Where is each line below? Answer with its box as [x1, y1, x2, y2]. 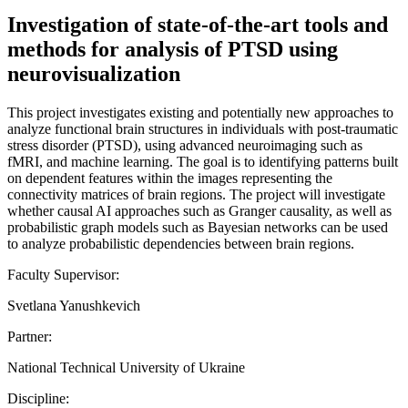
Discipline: [7, 390, 69, 406]
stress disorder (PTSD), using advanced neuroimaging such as [7, 137, 362, 153]
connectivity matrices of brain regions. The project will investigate [7, 186, 385, 202]
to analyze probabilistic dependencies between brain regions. [7, 235, 354, 251]
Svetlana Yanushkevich [7, 297, 140, 313]
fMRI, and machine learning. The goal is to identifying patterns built [7, 153, 398, 169]
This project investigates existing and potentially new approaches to [7, 104, 393, 120]
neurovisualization [7, 61, 180, 86]
